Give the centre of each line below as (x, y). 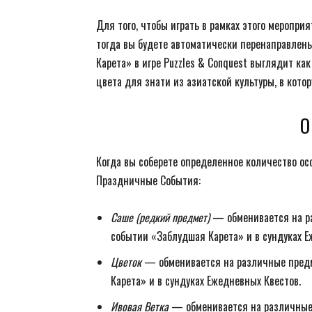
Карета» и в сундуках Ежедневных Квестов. (206, 281)
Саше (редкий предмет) (160, 217)
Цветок (126, 262)
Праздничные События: (148, 180)
